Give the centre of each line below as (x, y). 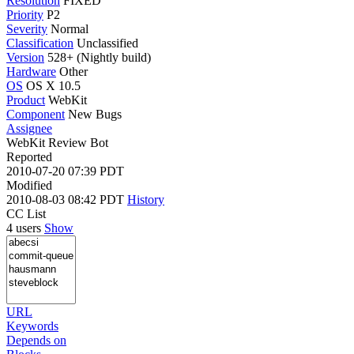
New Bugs (95, 114)
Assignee (29, 128)
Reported (29, 156)
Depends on (36, 340)
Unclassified (107, 43)
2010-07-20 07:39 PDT (65, 171)
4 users (25, 228)
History (146, 199)
